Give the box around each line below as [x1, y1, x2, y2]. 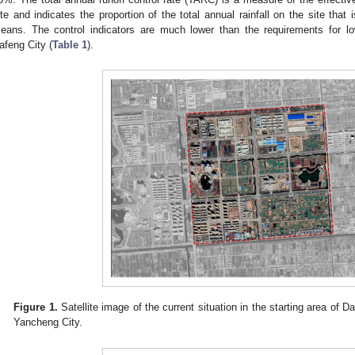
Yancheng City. [13, 315, 83, 328]
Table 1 [52, 39, 87, 52]
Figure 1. [13, 300, 58, 313]
